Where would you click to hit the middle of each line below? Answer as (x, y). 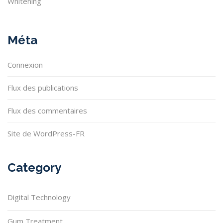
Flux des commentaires (47, 111)
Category (34, 168)
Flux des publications (43, 88)
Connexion (25, 65)
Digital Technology (39, 197)
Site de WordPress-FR (46, 134)
